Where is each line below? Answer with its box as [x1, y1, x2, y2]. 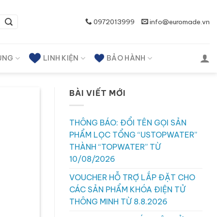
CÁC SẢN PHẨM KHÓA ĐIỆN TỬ [69, 184, 186, 194]
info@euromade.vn [148, 17, 210, 26]
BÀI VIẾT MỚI [69, 88, 126, 98]
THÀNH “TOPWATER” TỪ [69, 141, 161, 152]
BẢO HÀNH [107, 54, 146, 62]
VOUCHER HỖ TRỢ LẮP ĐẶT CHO [69, 172, 195, 182]
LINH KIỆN [43, 54, 79, 62]
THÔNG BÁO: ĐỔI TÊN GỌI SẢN [69, 117, 186, 127]
